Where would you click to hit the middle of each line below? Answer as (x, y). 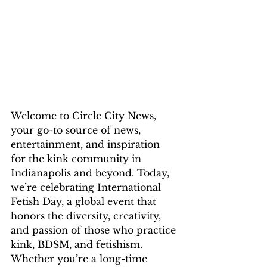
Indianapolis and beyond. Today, (91, 173)
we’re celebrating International (87, 187)
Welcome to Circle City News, (85, 115)
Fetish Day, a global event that (85, 201)
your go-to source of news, (77, 130)
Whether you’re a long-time (80, 258)
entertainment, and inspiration (87, 144)
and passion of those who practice (95, 230)
